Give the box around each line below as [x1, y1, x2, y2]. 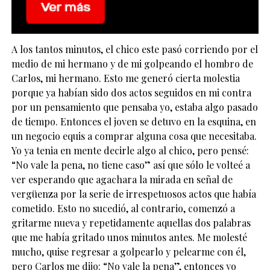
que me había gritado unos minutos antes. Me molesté [11, 230, 247, 243]
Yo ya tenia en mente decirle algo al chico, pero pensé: [11, 143, 249, 157]
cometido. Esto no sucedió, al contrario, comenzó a [11, 201, 235, 215]
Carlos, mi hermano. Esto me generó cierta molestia [11, 71, 240, 84]
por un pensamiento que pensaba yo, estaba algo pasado [11, 100, 258, 113]
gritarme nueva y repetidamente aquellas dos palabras [11, 216, 251, 229]
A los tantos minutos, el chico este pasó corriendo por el [11, 42, 258, 55]
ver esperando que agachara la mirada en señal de [11, 172, 233, 186]
